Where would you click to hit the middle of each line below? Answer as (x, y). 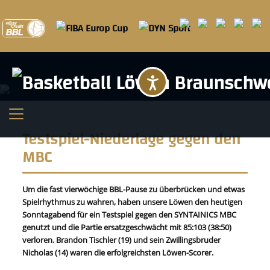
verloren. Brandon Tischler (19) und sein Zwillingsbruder (122, 240)
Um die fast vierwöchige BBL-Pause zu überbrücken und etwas (134, 189)
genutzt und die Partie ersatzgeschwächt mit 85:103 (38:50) (127, 227)
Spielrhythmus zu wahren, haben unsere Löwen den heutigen (133, 202)
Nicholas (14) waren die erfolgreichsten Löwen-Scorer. (120, 253)
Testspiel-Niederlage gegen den (132, 140)
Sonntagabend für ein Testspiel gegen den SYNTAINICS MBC (130, 215)
